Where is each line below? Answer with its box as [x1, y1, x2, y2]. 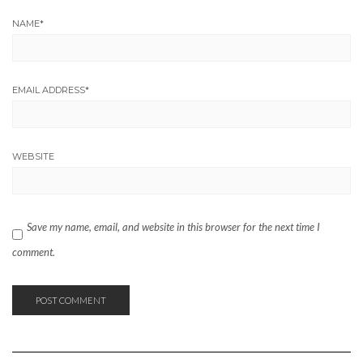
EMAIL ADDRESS [12, 84, 85, 96]
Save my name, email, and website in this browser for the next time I [27, 220, 320, 234]
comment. [12, 246, 55, 259]
